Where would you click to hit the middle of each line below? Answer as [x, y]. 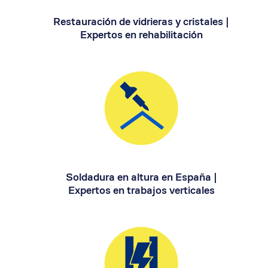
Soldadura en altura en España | [141, 176]
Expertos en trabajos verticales [141, 190]
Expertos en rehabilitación [141, 34]
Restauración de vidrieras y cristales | [141, 21]
